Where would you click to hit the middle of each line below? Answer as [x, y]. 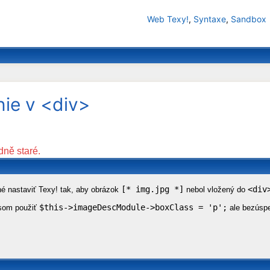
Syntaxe [209, 19]
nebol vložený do [216, 190]
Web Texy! [168, 19]
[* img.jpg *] [153, 190]
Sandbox [248, 19]
